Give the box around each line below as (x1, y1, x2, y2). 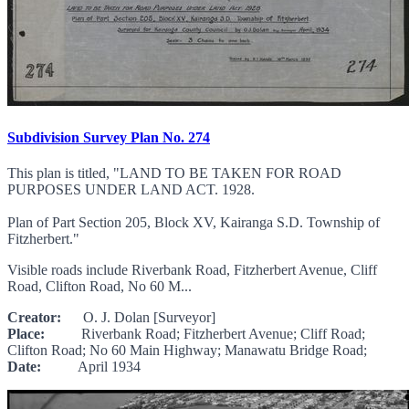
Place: (7, 325, 45, 341)
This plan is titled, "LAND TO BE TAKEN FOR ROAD (7, 164, 341, 181)
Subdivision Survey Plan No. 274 (7, 129, 210, 145)
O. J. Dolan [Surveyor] (61, 309, 215, 325)
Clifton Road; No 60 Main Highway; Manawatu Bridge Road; (7, 341, 367, 358)
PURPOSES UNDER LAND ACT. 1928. (7, 181, 255, 197)
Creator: (7, 309, 61, 325)
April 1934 (41, 358, 141, 374)
